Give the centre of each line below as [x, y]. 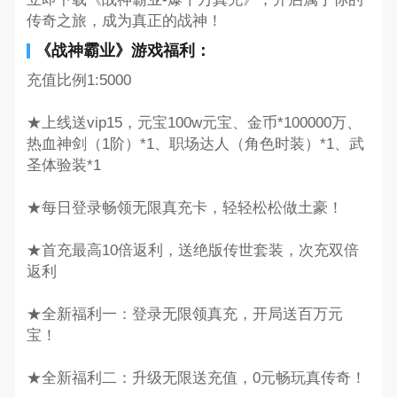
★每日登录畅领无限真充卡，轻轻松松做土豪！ [184, 208]
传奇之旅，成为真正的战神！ [124, 20]
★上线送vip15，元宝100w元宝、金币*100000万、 [194, 123]
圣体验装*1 [63, 166]
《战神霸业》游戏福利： [123, 50]
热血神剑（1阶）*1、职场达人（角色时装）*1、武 [195, 144]
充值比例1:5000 [78, 81]
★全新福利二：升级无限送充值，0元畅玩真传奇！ [196, 378]
